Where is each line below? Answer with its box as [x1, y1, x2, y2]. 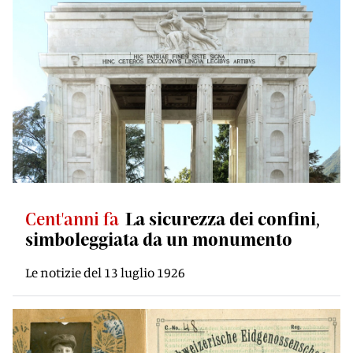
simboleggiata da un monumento [25, 229, 292, 249]
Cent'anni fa [25, 208, 119, 229]
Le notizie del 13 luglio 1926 [25, 264, 185, 281]
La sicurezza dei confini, [125, 208, 320, 229]
